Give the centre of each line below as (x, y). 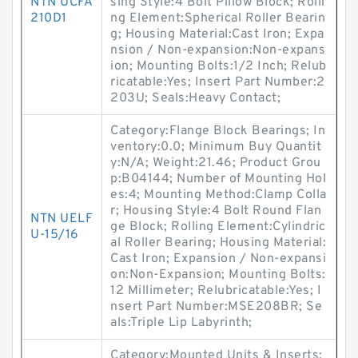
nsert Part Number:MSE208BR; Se (216, 307)
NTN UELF (62, 219)
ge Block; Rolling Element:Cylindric (218, 227)
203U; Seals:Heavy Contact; (195, 98)
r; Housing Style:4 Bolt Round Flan (216, 211)
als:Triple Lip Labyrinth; (181, 323)
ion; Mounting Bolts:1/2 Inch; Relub (219, 66)
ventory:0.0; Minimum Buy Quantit (216, 147)
